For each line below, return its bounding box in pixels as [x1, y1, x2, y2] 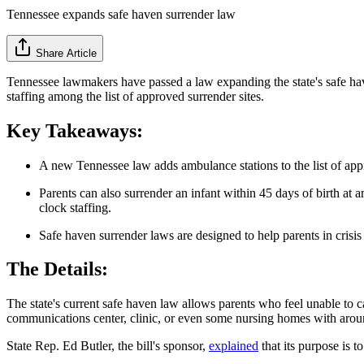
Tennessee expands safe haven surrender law [6, 6, 236, 21]
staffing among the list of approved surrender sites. [6, 89, 264, 103]
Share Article [36, 46, 97, 59]
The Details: [6, 258, 108, 280]
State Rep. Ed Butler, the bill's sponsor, [6, 339, 209, 353]
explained [209, 339, 258, 353]
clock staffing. [39, 200, 111, 214]
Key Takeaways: [6, 119, 143, 141]
